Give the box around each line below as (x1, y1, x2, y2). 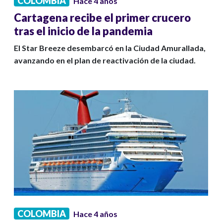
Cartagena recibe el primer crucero (14, 11, 191, 25)
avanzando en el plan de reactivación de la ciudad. (14, 55, 196, 65)
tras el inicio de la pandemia (14, 24, 153, 38)
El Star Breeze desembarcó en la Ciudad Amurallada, (14, 43, 206, 53)
